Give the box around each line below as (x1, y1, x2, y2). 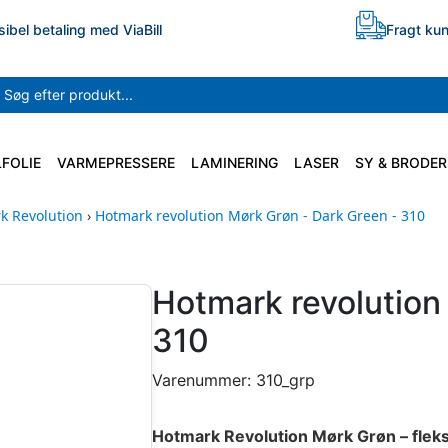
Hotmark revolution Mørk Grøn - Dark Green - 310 (95, 205, 425, 225)
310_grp (256, 369, 315, 390)
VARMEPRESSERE (57, 153, 175, 171)
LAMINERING (191, 153, 278, 171)
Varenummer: (152, 369, 256, 390)
